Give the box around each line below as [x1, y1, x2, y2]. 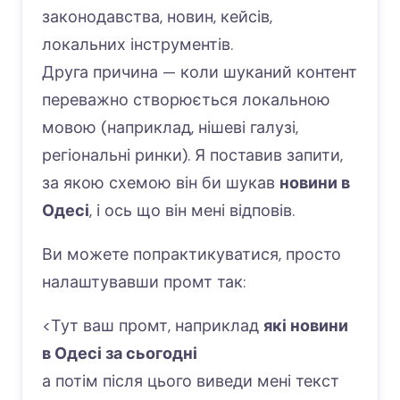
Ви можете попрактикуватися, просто [42, 244, 341, 265]
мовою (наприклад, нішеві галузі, [42, 117, 298, 138]
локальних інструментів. [42, 34, 233, 55]
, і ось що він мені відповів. [89, 200, 295, 221]
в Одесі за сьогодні [42, 343, 197, 364]
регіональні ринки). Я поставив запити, [42, 145, 343, 166]
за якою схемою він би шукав [42, 172, 279, 194]
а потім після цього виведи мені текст [42, 371, 339, 392]
